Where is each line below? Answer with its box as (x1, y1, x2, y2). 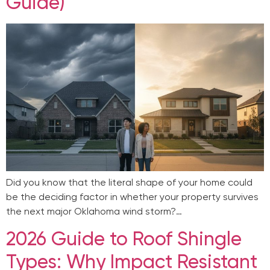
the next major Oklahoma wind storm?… (6, 205, 182, 217)
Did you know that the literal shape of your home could (6, 176, 253, 188)
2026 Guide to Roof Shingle (6, 227, 242, 251)
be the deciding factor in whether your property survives (6, 190, 259, 202)
